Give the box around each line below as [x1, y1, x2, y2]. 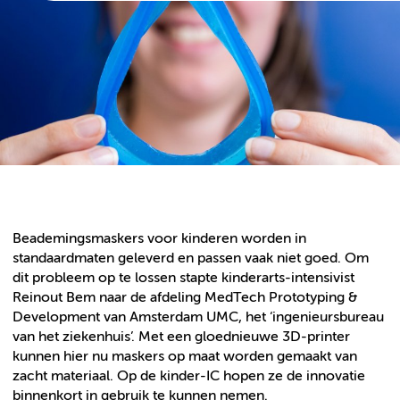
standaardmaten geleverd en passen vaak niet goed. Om [12, 250, 369, 266]
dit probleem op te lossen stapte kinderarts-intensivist [12, 270, 354, 286]
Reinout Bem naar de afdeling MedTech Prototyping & [12, 289, 357, 305]
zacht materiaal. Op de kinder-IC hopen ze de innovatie [12, 368, 365, 384]
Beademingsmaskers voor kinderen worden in [12, 230, 306, 246]
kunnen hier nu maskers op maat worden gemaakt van [12, 348, 357, 364]
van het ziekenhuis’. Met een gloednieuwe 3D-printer [12, 329, 350, 345]
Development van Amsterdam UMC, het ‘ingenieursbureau [12, 309, 384, 325]
